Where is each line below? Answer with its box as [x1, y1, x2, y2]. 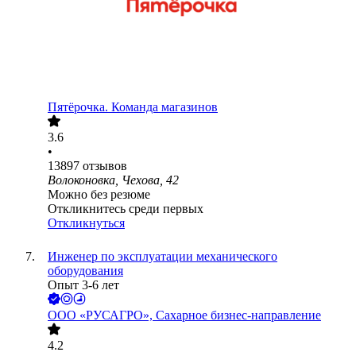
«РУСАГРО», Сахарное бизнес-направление [79, 308, 321, 323]
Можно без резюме [48, 188, 150, 202]
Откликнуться [48, 216, 125, 230]
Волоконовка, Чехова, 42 [48, 173, 179, 188]
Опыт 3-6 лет [48, 278, 119, 292]
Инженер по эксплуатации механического [48, 250, 277, 264]
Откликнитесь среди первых [48, 202, 203, 216]
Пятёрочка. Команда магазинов [48, 100, 218, 114]
